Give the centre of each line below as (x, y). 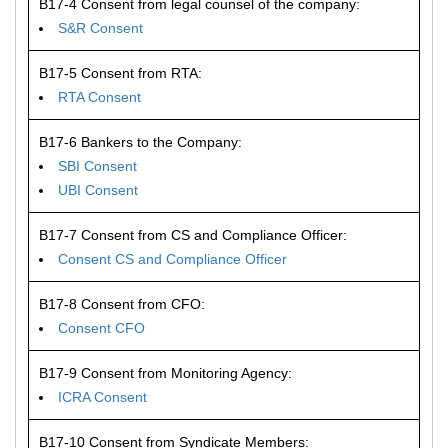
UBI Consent (98, 190)
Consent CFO (101, 328)
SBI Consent (97, 166)
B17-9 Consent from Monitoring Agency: (165, 373)
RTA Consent (99, 97)
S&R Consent (100, 28)
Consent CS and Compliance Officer (172, 259)
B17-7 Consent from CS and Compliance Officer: (193, 235)
